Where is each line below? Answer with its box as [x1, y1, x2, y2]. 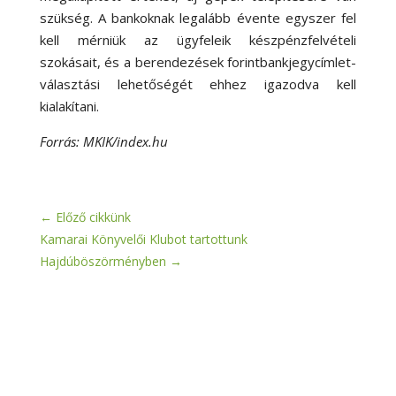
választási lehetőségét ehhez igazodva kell [39, 74, 357, 93]
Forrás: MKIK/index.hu [39, 132, 168, 150]
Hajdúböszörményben [39, 252, 166, 270]
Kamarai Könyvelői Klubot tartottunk [39, 230, 247, 247]
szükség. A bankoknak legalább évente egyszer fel [39, 8, 357, 27]
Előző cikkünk [55, 208, 131, 225]
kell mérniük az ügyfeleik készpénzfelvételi [39, 30, 357, 49]
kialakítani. [39, 96, 99, 115]
